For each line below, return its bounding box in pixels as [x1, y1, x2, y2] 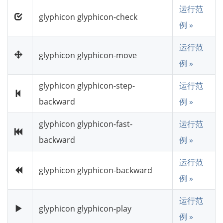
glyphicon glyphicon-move [39, 49, 137, 61]
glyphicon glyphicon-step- [39, 80, 135, 91]
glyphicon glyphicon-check [39, 11, 137, 22]
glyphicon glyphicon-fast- [39, 118, 132, 129]
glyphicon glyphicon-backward [39, 164, 152, 176]
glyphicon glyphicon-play [39, 203, 131, 214]
